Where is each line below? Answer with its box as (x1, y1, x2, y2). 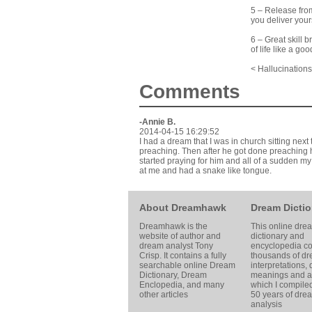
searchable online (139, 260, 210, 270)
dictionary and (251, 231, 304, 241)
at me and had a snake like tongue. (139, 166, 272, 175)
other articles (139, 290, 188, 299)
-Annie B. (139, 117, 175, 127)
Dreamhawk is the (139, 221, 208, 231)
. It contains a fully (159, 251, 226, 260)
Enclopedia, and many (139, 280, 224, 290)
